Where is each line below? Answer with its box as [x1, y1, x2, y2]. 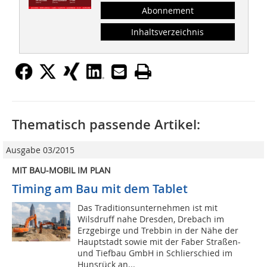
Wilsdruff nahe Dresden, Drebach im [77, 213, 225, 225]
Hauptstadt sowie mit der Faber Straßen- [77, 236, 241, 248]
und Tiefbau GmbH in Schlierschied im [77, 247, 233, 259]
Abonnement [141, 5, 194, 17]
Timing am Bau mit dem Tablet [12, 181, 188, 197]
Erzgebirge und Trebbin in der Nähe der [77, 225, 239, 237]
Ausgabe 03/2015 [6, 144, 74, 156]
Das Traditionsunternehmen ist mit [77, 202, 218, 214]
